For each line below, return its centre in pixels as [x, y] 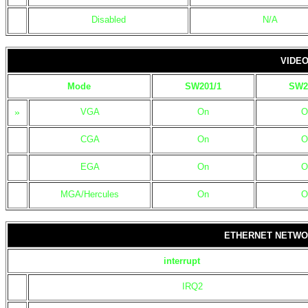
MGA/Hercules [90, 194]
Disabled [108, 20]
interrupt [182, 261]
